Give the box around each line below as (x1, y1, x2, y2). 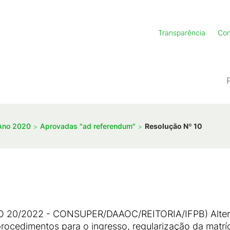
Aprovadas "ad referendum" (40, 121, 136, 130)
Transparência (158, 28, 205, 37)
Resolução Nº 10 (145, 121, 202, 130)
